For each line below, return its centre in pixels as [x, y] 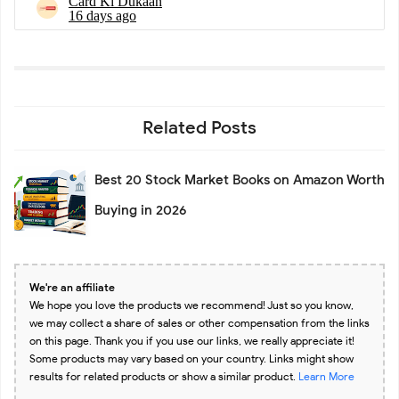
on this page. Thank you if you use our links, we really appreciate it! [192, 341]
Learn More [326, 377]
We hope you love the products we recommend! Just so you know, [191, 305]
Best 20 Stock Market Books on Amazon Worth [240, 180]
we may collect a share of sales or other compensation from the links [199, 323]
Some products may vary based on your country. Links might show [191, 359]
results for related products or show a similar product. [164, 377]
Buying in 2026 [141, 211]
